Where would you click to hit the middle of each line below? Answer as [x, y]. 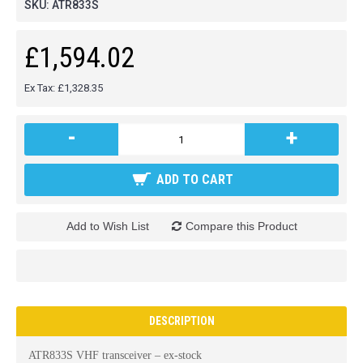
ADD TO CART [195, 179]
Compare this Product [241, 226]
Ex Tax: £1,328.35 [64, 88]
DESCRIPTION [181, 321]
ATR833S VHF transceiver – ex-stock [115, 355]
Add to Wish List [107, 226]
